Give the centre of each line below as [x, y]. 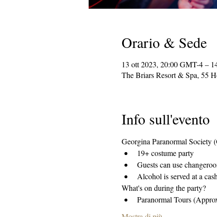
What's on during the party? [163, 188]
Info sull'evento [165, 119]
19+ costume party [166, 153]
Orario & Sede [164, 42]
